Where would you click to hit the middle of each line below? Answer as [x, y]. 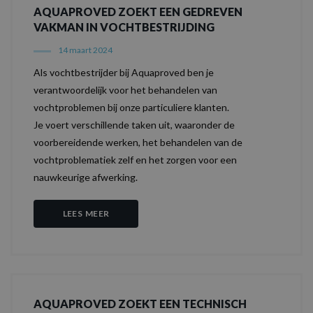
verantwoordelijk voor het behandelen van [125, 90]
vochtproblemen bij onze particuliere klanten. [131, 107]
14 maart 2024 [85, 50]
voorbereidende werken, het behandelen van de [138, 142]
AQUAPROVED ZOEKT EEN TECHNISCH [140, 304]
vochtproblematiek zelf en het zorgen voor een [135, 160]
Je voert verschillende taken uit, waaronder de [134, 125]
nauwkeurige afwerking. [86, 177]
